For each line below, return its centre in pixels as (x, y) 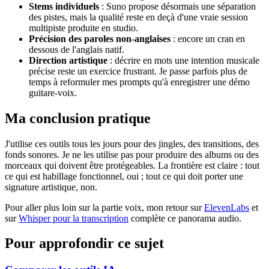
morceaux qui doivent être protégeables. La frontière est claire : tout (132, 165)
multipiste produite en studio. (83, 28)
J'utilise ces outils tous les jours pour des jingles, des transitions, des (132, 144)
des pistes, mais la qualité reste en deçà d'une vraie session (138, 17)
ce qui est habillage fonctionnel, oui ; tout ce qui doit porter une (124, 176)
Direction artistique (68, 60)
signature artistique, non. (51, 187)
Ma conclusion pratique (78, 118)
